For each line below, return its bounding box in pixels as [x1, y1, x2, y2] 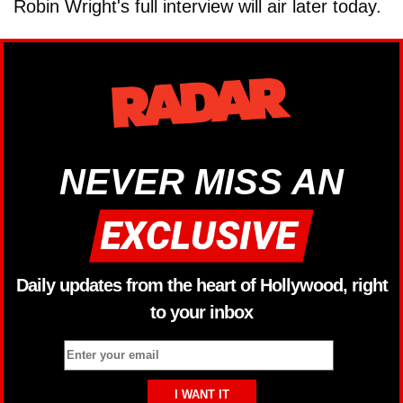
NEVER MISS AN [59, 161, 344, 201]
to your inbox [150, 302, 253, 323]
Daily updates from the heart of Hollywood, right [15, 275, 388, 296]
